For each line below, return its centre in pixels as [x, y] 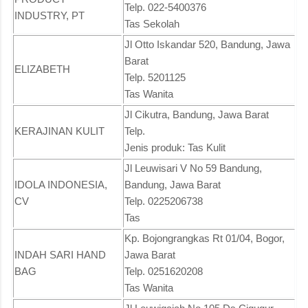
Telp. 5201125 [155, 77]
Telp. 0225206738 [164, 201]
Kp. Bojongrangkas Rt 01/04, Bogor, [205, 238]
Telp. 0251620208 [164, 271]
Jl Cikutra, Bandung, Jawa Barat [197, 114]
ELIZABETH [42, 69]
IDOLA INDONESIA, [61, 184]
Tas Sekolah [152, 23]
